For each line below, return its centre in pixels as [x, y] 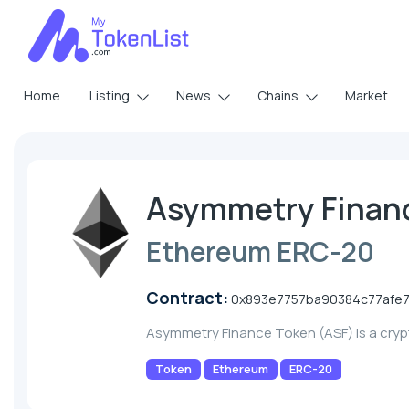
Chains [278, 95]
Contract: [187, 298]
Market [367, 95]
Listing [110, 95]
